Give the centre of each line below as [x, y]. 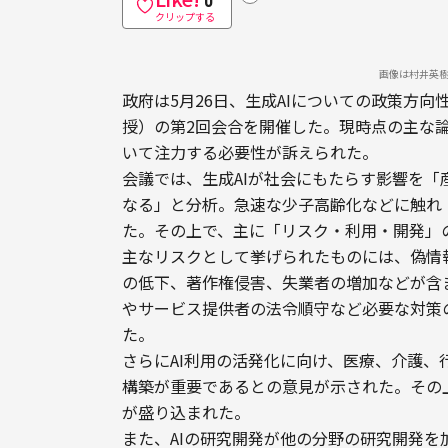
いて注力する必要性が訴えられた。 [250, 151]
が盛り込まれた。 [186, 411]
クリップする [185, 16]
